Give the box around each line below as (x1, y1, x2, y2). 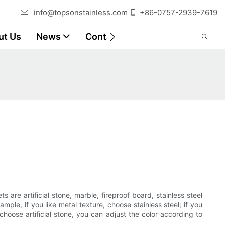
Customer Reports (135, 31, 215, 42)
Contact (85, 31, 120, 42)
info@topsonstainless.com (34, 8, 128, 17)
